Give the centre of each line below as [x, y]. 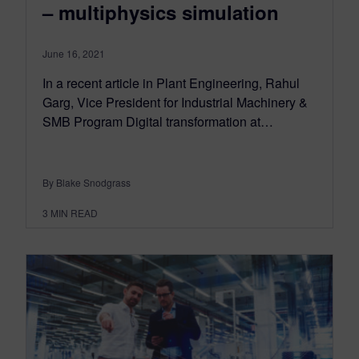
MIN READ [74, 212]
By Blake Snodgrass [87, 182]
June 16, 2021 [74, 53]
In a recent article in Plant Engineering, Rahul [171, 83]
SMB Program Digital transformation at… [158, 121]
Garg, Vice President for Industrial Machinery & [175, 102]
